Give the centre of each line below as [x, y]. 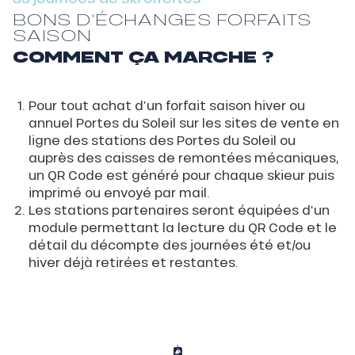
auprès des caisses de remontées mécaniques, [184, 158]
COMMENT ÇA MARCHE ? [143, 57]
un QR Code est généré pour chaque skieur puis [181, 175]
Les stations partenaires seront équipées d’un [179, 210]
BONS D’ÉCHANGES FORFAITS [162, 19]
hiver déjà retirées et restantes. [134, 262]
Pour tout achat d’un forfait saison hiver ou [167, 105]
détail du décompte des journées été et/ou [170, 245]
